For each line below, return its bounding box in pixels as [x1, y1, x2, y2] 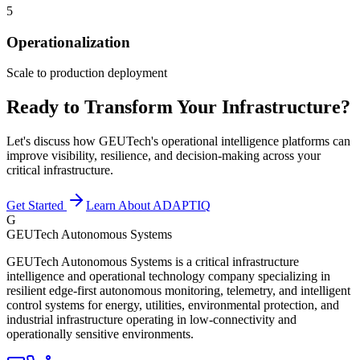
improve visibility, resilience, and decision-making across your [6, 149, 321, 163]
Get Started [6, 198, 67, 213]
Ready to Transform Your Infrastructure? [6, 96, 350, 118]
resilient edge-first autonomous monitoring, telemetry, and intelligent [6, 284, 350, 298]
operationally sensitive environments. [6, 327, 194, 342]
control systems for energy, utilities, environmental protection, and [6, 298, 339, 313]
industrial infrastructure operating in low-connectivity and [6, 313, 297, 327]
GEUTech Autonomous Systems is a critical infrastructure [6, 255, 299, 269]
